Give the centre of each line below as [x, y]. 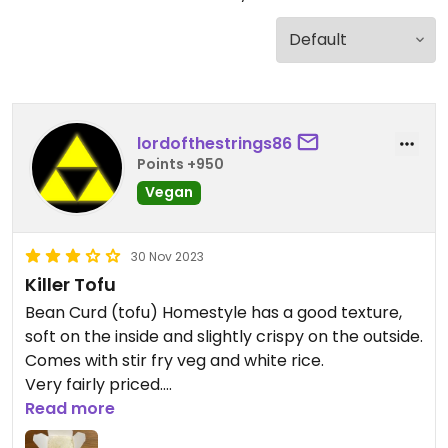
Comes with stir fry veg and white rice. [176, 360]
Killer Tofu [70, 284]
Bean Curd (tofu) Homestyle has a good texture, [213, 312]
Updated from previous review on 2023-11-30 [200, 432]
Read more [70, 408]
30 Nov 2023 [167, 256]
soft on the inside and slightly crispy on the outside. [224, 336]
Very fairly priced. [94, 384]
